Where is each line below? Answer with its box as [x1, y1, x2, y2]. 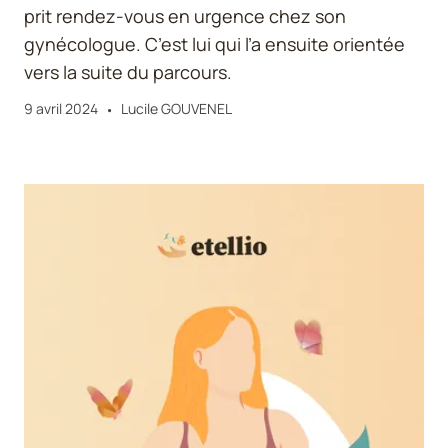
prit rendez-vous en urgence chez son [24, 3, 346, 28]
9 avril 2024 [24, 98, 98, 118]
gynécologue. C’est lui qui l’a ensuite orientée [24, 31, 405, 56]
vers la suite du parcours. [24, 59, 232, 84]
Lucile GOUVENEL [121, 98, 232, 118]
